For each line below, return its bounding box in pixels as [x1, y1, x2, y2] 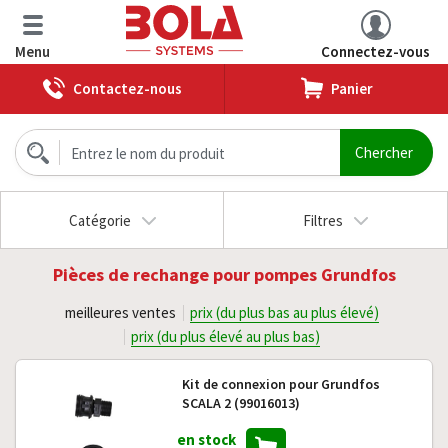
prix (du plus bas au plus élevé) [190, 303, 379, 322]
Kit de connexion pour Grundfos [181, 375, 380, 393]
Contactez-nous [72, 79, 182, 98]
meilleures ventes [65, 303, 176, 322]
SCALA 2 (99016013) [181, 394, 300, 412]
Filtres [303, 211, 343, 230]
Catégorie [68, 211, 131, 230]
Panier [330, 79, 373, 98]
